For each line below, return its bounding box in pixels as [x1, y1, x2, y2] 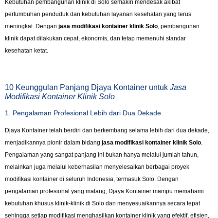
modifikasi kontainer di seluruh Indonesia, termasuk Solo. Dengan [5, 176, 179, 183]
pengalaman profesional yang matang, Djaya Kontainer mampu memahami [5, 188, 204, 195]
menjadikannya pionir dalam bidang [5, 139, 102, 146]
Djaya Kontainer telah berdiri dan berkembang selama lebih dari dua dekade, [5, 127, 209, 134]
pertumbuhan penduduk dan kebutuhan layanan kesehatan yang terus [5, 10, 191, 18]
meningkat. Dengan [5, 22, 58, 30]
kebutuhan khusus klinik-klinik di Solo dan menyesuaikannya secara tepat [5, 200, 200, 207]
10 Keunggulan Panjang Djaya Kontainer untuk [5, 83, 170, 92]
